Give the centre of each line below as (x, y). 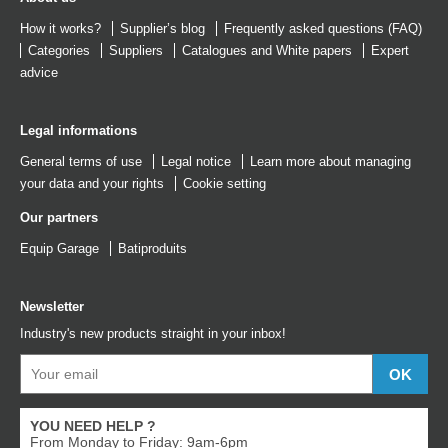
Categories (59, 50)
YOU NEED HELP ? (93, 426)
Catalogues (214, 50)
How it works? (60, 28)
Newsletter (52, 306)
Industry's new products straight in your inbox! (153, 333)
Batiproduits (152, 248)
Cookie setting (224, 183)
